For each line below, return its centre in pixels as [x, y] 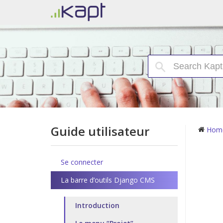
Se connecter [82, 162]
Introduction [97, 205]
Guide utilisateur [100, 131]
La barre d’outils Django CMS [108, 180]
